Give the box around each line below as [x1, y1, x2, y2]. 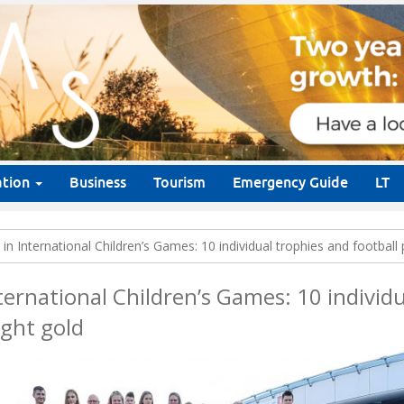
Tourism [153, 173, 206, 193]
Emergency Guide [233, 173, 348, 193]
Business [69, 173, 126, 193]
